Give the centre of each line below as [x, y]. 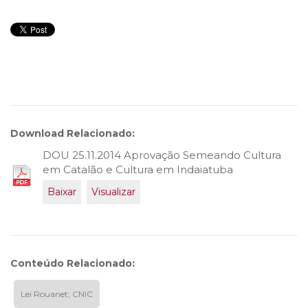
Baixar [62, 192]
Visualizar [113, 192]
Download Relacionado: [73, 133]
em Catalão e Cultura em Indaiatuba [138, 169]
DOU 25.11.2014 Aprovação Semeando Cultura [162, 155]
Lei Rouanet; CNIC [57, 294]
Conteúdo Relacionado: [73, 263]
